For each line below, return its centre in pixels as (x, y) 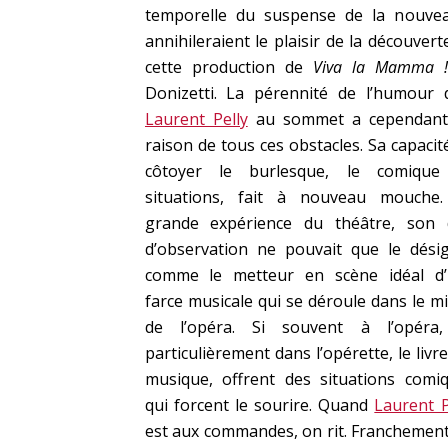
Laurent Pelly (196, 119)
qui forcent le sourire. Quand (259, 405)
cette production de (228, 67)
